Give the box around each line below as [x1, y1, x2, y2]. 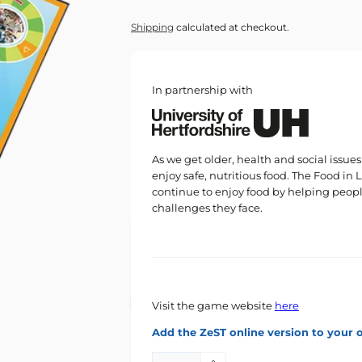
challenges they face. [151, 202, 263, 215]
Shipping [130, 21, 174, 33]
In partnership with [151, 83, 253, 96]
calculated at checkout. [173, 21, 289, 33]
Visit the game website [151, 300, 275, 313]
